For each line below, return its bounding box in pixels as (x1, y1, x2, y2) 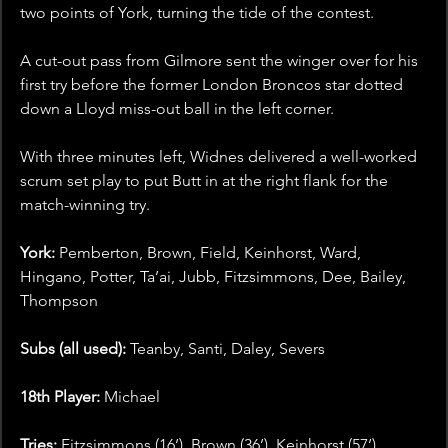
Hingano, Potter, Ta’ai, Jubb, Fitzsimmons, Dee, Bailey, (20, 267, 410, 287)
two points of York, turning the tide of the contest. (20, 3, 374, 23)
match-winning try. (20, 195, 150, 215)
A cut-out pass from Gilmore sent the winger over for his (20, 51, 422, 71)
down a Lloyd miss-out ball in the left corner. (20, 99, 334, 119)
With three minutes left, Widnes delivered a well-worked (20, 147, 421, 167)
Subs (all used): (20, 339, 126, 359)
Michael (100, 387, 160, 407)
